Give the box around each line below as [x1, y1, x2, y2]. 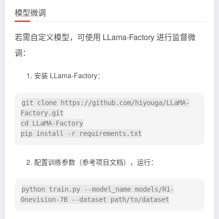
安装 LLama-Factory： [34, 70, 104, 80]
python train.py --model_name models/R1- [22, 185, 174, 194]
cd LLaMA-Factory [21, 119, 83, 128]
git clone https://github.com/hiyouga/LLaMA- [22, 99, 190, 107]
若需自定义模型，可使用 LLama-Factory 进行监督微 [15, 31, 196, 43]
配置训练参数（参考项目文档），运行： [34, 156, 157, 167]
